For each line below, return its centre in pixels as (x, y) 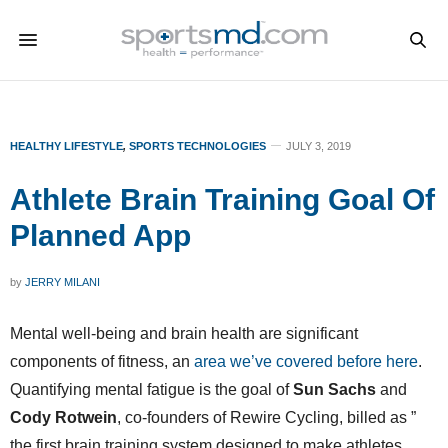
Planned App (100, 235)
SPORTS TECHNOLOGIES (197, 146)
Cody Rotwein (63, 417)
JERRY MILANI (62, 282)
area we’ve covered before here (306, 361)
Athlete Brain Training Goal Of (222, 199)
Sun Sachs (336, 389)
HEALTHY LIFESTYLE (66, 146)
